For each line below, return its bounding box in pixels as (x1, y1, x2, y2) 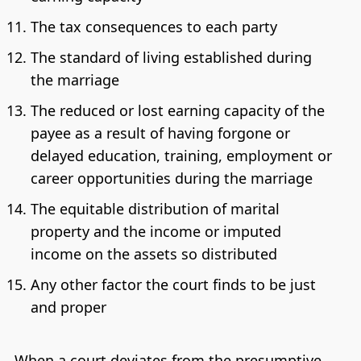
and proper (30, 297, 106, 317)
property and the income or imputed (30, 221, 281, 241)
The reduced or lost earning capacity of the (30, 100, 325, 120)
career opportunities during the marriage (30, 168, 313, 188)
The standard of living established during (30, 47, 312, 67)
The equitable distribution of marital (30, 198, 280, 218)
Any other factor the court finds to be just (30, 274, 316, 294)
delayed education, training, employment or (30, 145, 332, 165)
